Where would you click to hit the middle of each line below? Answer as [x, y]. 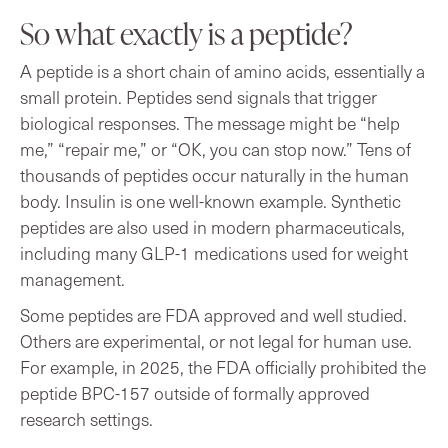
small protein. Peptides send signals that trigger [198, 96]
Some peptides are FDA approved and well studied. [213, 314]
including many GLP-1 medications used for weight [214, 252]
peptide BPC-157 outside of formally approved [195, 392]
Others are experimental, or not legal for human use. [216, 340]
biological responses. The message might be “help [210, 122]
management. [72, 278]
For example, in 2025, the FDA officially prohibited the [223, 366]
